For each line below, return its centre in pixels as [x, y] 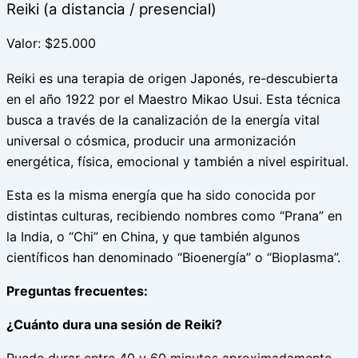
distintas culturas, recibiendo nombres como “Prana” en [174, 216]
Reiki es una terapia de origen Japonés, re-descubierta [172, 79]
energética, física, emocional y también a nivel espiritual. [177, 162]
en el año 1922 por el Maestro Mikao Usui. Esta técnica [173, 99]
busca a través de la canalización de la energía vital [163, 120]
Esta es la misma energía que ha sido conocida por [161, 195]
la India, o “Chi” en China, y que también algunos [153, 237]
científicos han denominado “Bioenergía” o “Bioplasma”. [173, 258]
